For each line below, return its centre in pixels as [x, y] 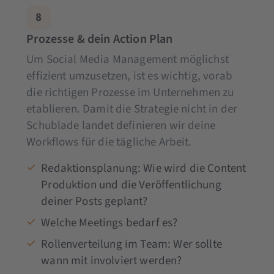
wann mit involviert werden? [112, 261]
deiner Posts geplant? [94, 201]
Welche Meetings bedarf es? [109, 223]
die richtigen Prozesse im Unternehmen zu [130, 92]
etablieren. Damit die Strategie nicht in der [132, 109]
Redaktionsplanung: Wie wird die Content [144, 168]
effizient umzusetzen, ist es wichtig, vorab [130, 76]
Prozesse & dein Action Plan [100, 39]
